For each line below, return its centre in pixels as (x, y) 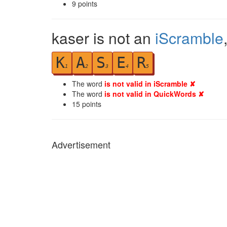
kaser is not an (103, 38)
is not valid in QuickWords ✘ (154, 94)
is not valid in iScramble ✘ (150, 84)
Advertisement (81, 144)
